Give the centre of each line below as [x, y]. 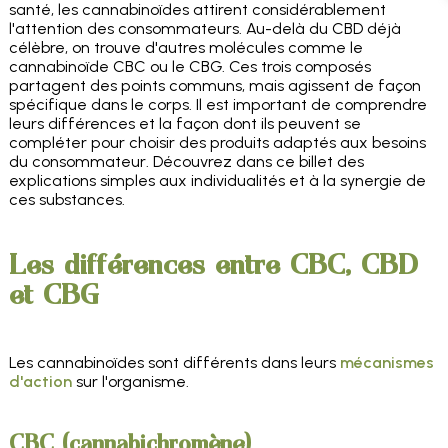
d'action [40, 382]
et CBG [53, 294]
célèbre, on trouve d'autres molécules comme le [185, 48]
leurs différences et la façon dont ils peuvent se [184, 124]
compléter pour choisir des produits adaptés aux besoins [217, 143]
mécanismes [386, 363]
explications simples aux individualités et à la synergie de [217, 181]
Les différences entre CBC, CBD [213, 264]
